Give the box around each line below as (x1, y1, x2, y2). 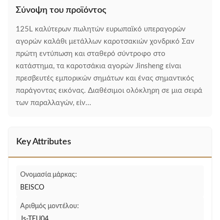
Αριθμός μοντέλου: (20, 203, 79, 210)
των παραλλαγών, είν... (16, 99, 91, 107)
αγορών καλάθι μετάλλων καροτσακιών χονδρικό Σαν (16, 38, 194, 45)
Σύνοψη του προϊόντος (16, 6, 106, 15)
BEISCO (20, 184, 44, 191)
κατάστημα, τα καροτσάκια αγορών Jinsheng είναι (16, 62, 181, 70)
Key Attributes (16, 137, 71, 146)
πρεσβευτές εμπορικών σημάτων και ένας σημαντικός (16, 75, 194, 82)
